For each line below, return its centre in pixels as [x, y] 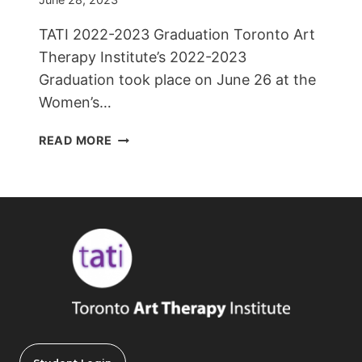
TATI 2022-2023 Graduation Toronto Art [177, 35]
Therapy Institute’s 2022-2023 [143, 57]
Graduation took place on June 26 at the [177, 80]
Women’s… [75, 103]
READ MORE [76, 141]
